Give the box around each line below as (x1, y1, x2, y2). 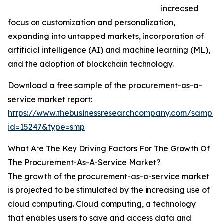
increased (161, 3, 199, 14)
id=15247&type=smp (8, 122, 85, 132)
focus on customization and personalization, (8, 17, 175, 28)
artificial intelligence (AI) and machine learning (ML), (8, 45, 210, 55)
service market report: (8, 94, 92, 105)
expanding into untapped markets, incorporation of (8, 31, 204, 41)
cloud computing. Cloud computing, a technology (8, 199, 196, 209)
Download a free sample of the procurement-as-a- (8, 80, 202, 91)
